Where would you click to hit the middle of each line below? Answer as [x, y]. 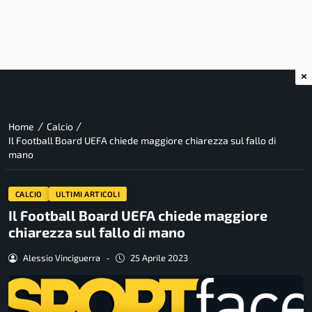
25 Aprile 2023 [159, 258]
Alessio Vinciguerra [61, 258]
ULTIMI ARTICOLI [88, 194]
